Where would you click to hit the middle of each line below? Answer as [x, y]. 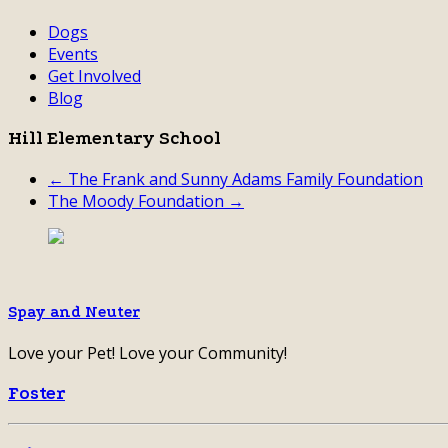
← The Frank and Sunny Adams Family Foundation [235, 178]
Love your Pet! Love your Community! [147, 353]
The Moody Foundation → [146, 200]
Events [73, 54]
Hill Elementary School [114, 139]
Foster [36, 394]
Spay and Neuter [74, 312]
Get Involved [94, 76]
